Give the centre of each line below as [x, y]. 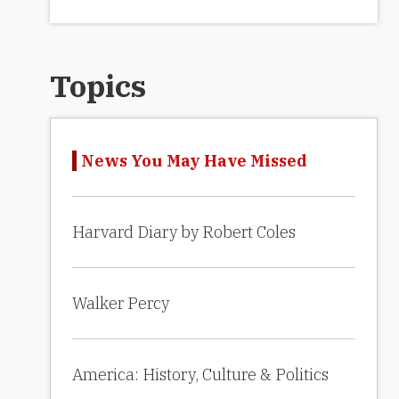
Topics [98, 85]
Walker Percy [121, 303]
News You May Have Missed [194, 161]
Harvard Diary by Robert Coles [184, 232]
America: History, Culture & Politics [200, 375]
